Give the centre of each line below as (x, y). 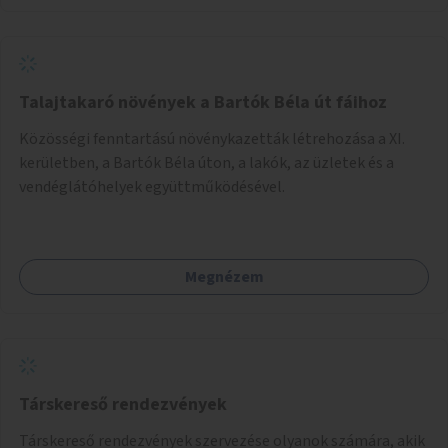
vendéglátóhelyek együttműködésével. (152, 186)
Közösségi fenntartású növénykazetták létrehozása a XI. (212, 138)
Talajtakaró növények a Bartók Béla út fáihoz (203, 102)
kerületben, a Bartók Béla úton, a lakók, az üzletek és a (206, 162)
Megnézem (224, 276)
